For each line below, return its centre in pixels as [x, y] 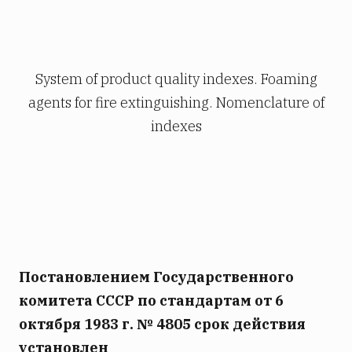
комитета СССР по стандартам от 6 [151, 301]
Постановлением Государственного [156, 277]
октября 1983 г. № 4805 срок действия [162, 324]
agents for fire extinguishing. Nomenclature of [176, 103]
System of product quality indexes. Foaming [176, 79]
